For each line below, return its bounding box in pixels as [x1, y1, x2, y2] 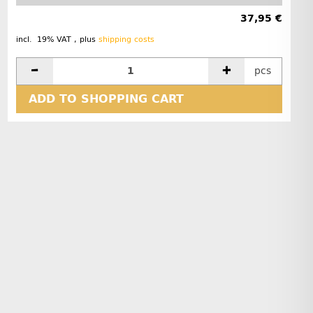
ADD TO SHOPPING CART [28, 92, 184, 105]
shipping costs [98, 34, 154, 44]
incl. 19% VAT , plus [15, 34, 99, 44]
